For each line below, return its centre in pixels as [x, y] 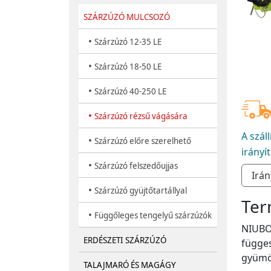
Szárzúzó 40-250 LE [130, 92]
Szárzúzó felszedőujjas [136, 166]
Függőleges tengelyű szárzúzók [153, 216]
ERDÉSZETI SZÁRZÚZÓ [125, 240]
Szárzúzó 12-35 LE [128, 42]
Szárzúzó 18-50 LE [128, 67]
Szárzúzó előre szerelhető [143, 141]
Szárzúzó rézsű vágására [141, 116]
